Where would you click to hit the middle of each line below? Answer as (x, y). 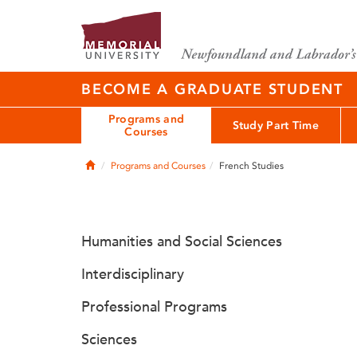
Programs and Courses (158, 166)
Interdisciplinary (133, 274)
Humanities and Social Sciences (182, 241)
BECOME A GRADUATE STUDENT (212, 89)
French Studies (251, 166)
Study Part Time (275, 125)
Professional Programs (154, 307)
